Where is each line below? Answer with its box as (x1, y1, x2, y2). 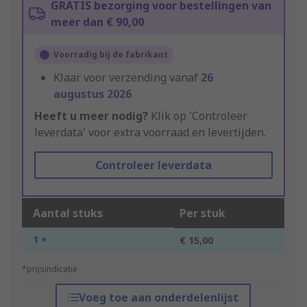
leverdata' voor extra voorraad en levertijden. (34, 125, 266, 140)
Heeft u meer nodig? (34, 108, 148, 124)
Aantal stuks (33, 206, 103, 221)
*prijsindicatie (22, 263, 77, 275)
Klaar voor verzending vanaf (53, 70, 201, 86)
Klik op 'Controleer (148, 108, 247, 124)
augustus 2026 (53, 86, 132, 102)
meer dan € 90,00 (51, 14, 144, 30)
